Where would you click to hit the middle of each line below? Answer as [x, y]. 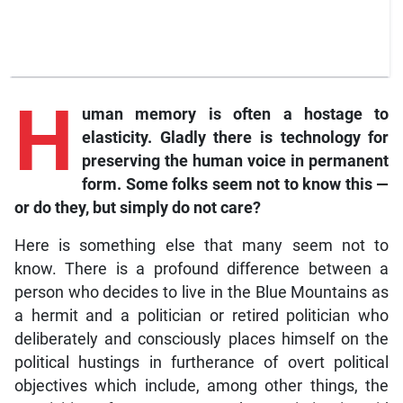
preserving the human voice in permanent [235, 161]
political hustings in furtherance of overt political [201, 362]
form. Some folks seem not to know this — [235, 184]
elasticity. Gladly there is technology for [235, 137]
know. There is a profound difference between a [201, 269]
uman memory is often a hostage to [235, 114]
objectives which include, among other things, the [201, 385]
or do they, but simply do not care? [137, 207]
